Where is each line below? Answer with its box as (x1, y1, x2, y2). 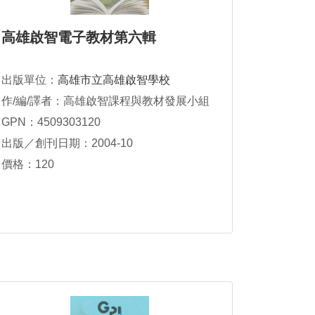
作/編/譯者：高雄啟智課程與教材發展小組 (1, 95, 210, 107)
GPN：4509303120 (1, 116, 101, 128)
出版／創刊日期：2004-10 (1, 137, 133, 149)
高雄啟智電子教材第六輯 (1, 30, 156, 45)
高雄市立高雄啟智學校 (58, 74, 170, 86)
